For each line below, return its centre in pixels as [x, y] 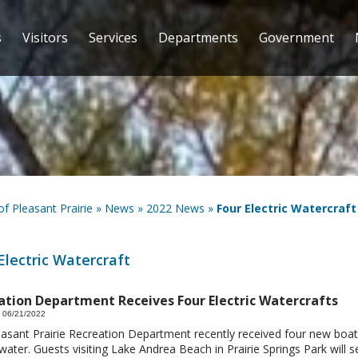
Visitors [45, 38]
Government [296, 38]
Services [113, 38]
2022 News [175, 209]
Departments [198, 38]
